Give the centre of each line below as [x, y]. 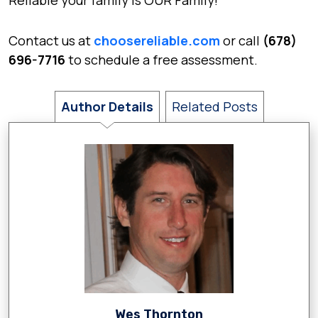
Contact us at [51, 40]
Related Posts [214, 106]
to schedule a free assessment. [163, 60]
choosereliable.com [157, 40]
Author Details [107, 106]
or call [241, 40]
